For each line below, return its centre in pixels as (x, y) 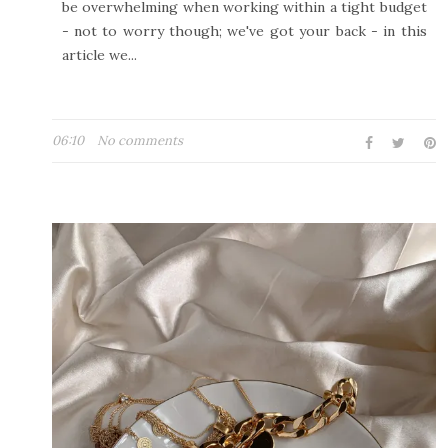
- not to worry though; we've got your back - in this (244, 31)
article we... (99, 55)
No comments (140, 140)
